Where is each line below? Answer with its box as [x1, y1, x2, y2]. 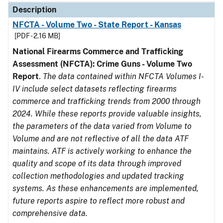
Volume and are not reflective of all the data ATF [12, 134, 189, 143]
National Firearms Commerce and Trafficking [12, 47, 183, 56]
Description [12, 5, 56, 14]
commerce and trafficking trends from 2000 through [12, 97, 201, 106]
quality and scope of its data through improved [12, 159, 181, 168]
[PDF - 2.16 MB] [14, 32, 60, 40]
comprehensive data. [12, 209, 88, 218]
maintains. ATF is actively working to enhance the [12, 146, 192, 156]
